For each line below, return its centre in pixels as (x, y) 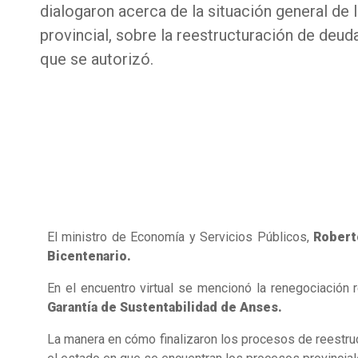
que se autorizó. (96, 59)
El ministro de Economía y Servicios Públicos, (178, 237)
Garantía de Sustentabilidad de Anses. (164, 308)
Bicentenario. (89, 257)
